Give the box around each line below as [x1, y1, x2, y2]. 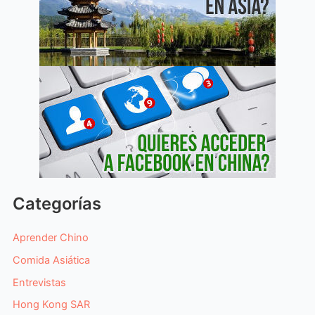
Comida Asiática [12, 253, 90, 266]
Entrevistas [12, 276, 66, 289]
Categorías [12, 193, 101, 214]
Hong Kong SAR [12, 298, 90, 311]
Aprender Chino [12, 231, 89, 244]
